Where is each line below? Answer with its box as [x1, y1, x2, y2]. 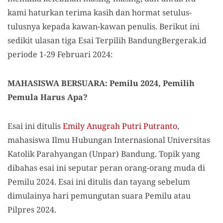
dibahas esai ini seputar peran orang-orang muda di [7, 162, 205, 173]
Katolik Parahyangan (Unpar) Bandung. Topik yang [7, 148, 200, 159]
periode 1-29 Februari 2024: [7, 49, 113, 60]
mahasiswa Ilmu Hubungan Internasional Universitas [7, 134, 210, 145]
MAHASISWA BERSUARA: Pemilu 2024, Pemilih [7, 78, 195, 89]
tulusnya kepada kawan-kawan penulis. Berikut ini [7, 21, 200, 32]
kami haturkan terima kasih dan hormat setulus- [7, 7, 192, 18]
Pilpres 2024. [7, 204, 56, 215]
